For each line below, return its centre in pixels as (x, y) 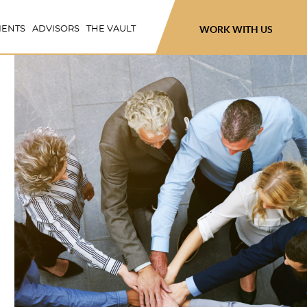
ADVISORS (56, 29)
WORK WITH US (236, 29)
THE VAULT (111, 29)
